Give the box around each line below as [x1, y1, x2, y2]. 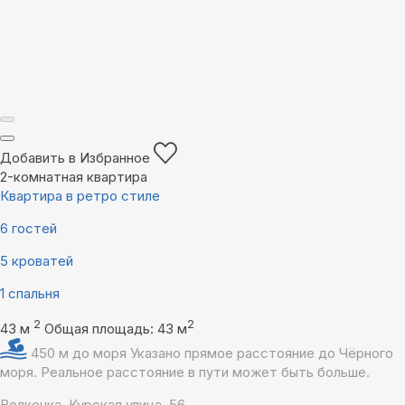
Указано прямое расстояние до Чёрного [130, 344, 393, 363]
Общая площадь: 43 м [44, 320, 187, 338]
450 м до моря [31, 344, 130, 363]
